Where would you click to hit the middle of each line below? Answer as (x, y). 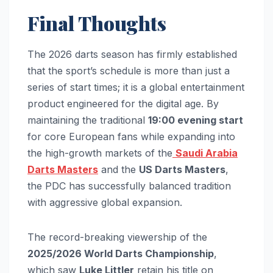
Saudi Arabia (207, 153)
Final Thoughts (97, 23)
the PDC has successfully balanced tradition (129, 186)
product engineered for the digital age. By (123, 103)
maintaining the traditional (88, 120)
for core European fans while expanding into (131, 136)
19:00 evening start (196, 120)
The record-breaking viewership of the (117, 237)
